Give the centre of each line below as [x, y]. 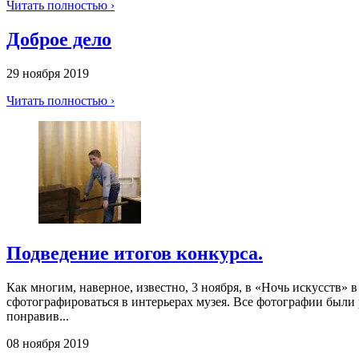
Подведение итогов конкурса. [135, 253]
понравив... [38, 316]
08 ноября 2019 [48, 343]
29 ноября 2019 [48, 73]
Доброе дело [59, 39]
